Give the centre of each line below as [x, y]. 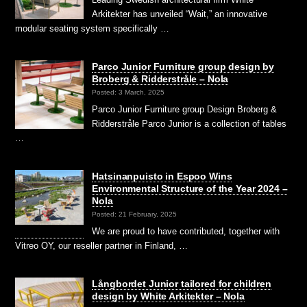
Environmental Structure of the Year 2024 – [190, 188]
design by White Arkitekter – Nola [168, 296]
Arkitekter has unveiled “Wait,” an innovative [180, 14]
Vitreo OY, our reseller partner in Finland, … [102, 245]
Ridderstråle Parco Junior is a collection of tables [189, 123]
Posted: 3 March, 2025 [128, 92]
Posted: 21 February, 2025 [135, 214]
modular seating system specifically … [93, 28]
